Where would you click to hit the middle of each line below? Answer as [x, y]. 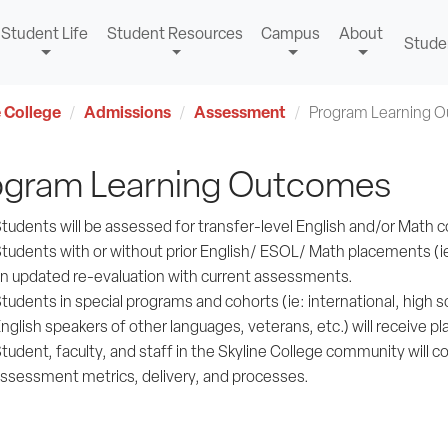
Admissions [127, 112]
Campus [291, 33]
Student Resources [174, 33]
